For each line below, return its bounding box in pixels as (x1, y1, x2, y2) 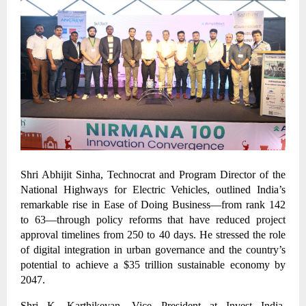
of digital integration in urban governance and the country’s (20, 243, 286, 255)
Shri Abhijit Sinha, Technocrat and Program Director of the (20, 168, 286, 180)
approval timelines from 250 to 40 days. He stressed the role (20, 228, 286, 240)
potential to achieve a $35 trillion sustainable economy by (20, 258, 286, 270)
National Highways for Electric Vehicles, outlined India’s (20, 183, 286, 195)
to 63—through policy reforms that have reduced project (20, 213, 286, 225)
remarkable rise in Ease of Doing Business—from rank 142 (20, 198, 286, 210)
